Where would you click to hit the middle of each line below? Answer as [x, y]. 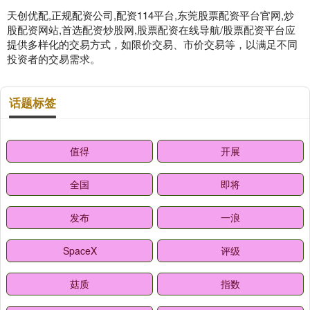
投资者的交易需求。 [54, 58]
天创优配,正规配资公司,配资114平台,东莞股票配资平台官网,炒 [151, 15]
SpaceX [80, 250]
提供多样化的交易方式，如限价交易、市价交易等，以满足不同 [152, 44]
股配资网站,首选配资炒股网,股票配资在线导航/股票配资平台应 [151, 29]
